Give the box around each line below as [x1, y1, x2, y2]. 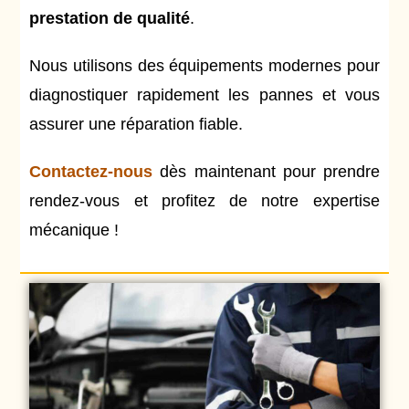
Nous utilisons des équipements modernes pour [29, 57, 380, 75]
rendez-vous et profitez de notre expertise [29, 192, 380, 210]
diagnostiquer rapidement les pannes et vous [29, 86, 380, 104]
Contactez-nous [29, 163, 153, 181]
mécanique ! [29, 221, 120, 239]
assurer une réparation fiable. [29, 115, 244, 133]
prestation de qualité [29, 9, 191, 27]
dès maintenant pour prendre [152, 163, 380, 181]
